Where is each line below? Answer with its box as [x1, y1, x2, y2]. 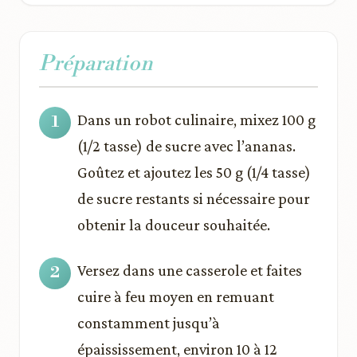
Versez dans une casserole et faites [77, 261, 302, 279]
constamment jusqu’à [77, 313, 220, 331]
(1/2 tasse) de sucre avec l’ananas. [77, 136, 296, 155]
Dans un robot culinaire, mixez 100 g [77, 110, 316, 128]
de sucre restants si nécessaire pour [77, 189, 310, 207]
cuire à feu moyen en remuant [77, 287, 274, 305]
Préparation [39, 50, 152, 76]
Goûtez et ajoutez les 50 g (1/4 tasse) [77, 163, 311, 181]
